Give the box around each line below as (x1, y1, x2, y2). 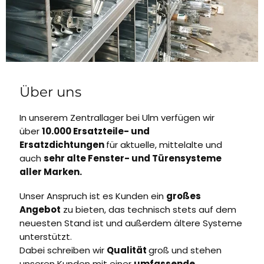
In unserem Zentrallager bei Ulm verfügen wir (19, 111, 214, 124)
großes (166, 189, 201, 202)
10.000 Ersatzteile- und (41, 124, 150, 137)
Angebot (19, 203, 61, 216)
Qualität (106, 243, 148, 256)
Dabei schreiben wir (19, 243, 107, 256)
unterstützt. (19, 230, 72, 243)
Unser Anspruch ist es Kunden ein (19, 189, 166, 202)
